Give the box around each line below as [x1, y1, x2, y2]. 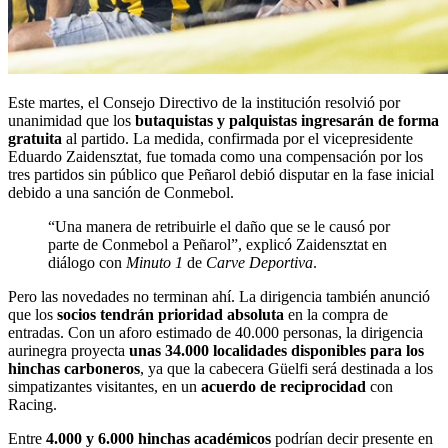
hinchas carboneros [8, 360, 140, 377]
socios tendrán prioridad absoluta [57, 306, 284, 323]
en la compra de [284, 306, 388, 323]
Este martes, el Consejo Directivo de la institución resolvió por [8, 94, 400, 111]
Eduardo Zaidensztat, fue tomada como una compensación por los [8, 148, 423, 165]
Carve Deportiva [206, 254, 313, 271]
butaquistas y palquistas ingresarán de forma [135, 112, 439, 129]
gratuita [8, 130, 62, 147]
